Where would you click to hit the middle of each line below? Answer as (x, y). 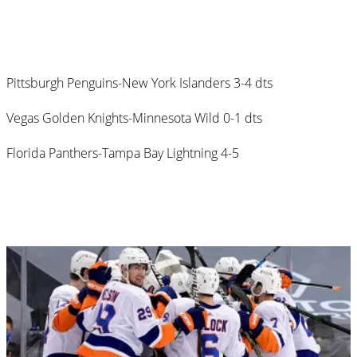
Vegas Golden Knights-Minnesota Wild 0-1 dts (134, 118)
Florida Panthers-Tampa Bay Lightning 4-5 (123, 153)
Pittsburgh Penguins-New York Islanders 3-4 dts (139, 82)
